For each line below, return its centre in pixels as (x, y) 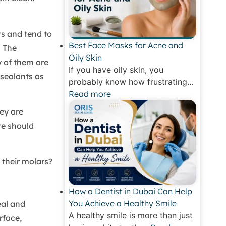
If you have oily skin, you (116, 70)
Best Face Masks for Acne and (126, 46)
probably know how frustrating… (131, 82)
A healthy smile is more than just (131, 215)
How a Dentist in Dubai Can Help (131, 191)
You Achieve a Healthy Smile (123, 203)
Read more (90, 94)
